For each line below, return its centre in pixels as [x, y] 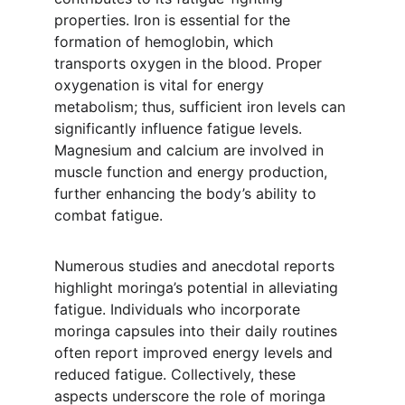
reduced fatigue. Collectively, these [177, 374]
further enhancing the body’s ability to [188, 193]
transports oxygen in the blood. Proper [190, 63]
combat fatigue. [108, 215]
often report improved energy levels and [196, 353]
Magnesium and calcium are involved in [191, 150]
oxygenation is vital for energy [161, 85]
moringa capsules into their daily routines [198, 331]
